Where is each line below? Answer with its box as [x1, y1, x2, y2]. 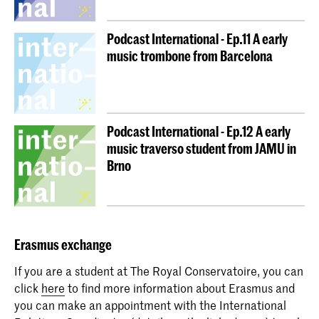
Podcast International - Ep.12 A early [107, 122, 291, 140]
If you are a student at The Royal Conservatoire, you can [14, 262, 303, 278]
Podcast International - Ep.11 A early [107, 30, 288, 47]
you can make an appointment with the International [14, 296, 286, 313]
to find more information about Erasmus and [65, 279, 295, 296]
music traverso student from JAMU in [107, 140, 296, 157]
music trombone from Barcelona [107, 47, 273, 64]
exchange [59, 236, 112, 253]
